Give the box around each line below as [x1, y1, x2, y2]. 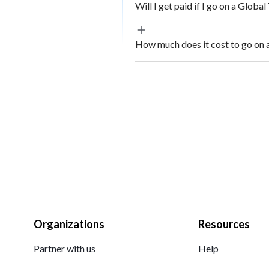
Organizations [34, 217, 105, 231]
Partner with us [34, 243, 96, 254]
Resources [198, 217, 250, 231]
